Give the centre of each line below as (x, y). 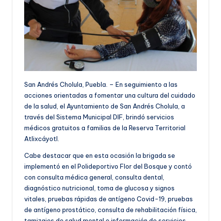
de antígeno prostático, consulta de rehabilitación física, (110, 209)
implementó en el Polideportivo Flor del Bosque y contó (108, 166)
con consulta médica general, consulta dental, (94, 177)
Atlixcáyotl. (42, 138)
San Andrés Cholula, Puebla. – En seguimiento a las (101, 84)
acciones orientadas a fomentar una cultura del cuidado (110, 95)
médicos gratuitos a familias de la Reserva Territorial (105, 128)
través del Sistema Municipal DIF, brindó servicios (99, 117)
